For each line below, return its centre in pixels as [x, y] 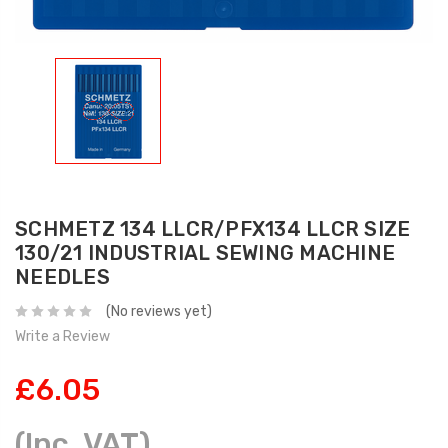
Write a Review [62, 337]
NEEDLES [62, 276]
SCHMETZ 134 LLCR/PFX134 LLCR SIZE [213, 228]
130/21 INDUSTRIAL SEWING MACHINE [205, 252]
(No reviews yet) [158, 312]
